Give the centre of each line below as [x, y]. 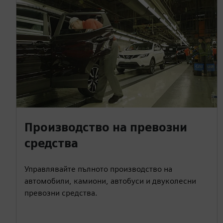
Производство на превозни [106, 127]
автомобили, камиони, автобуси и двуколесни [110, 181]
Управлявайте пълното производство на [98, 169]
